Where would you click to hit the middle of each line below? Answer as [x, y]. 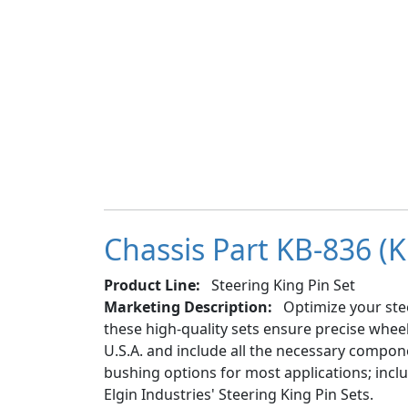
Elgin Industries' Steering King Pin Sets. [239, 394]
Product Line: [152, 285]
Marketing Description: [188, 307]
